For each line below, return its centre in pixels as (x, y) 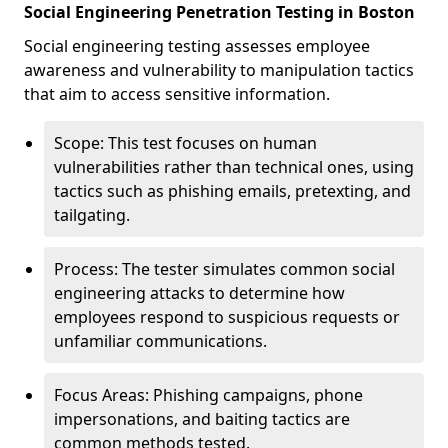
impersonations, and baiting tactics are (202, 419)
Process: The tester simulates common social (224, 269)
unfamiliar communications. (160, 341)
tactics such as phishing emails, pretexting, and (232, 191)
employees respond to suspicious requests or (227, 317)
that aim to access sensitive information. (177, 94)
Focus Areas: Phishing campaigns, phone (208, 395)
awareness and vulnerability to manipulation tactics (219, 70)
